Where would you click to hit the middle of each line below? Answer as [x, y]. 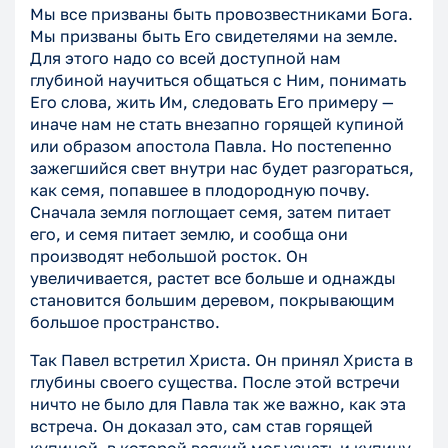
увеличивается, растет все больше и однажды [213, 278]
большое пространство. [125, 322]
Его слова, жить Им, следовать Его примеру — [212, 102]
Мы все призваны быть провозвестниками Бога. [221, 14]
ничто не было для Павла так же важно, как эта [218, 404]
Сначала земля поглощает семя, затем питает [210, 212]
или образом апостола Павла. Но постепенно [211, 146]
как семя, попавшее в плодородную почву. [200, 190]
